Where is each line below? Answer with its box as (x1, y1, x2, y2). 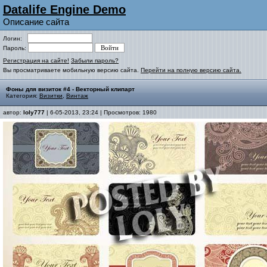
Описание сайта (3, 17, 69, 27)
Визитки (39, 92, 63, 99)
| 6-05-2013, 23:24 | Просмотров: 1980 (45, 109, 157, 116)
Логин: (3, 35, 27, 42)
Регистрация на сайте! (3, 57, 69, 64)
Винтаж (66, 92, 88, 99)
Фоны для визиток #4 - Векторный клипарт (6, 86, 135, 92)
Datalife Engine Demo (3, 3, 126, 16)
